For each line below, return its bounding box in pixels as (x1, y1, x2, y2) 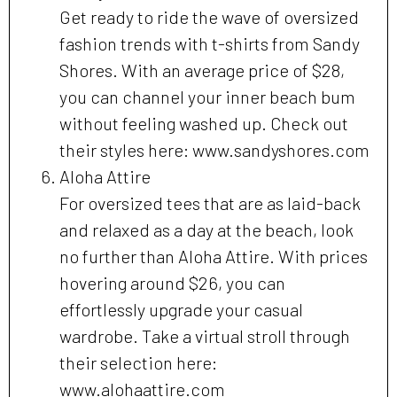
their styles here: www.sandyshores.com (59, 139, 370, 161)
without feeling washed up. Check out (59, 113, 348, 135)
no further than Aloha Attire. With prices (59, 245, 368, 268)
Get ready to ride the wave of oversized (59, 6, 359, 28)
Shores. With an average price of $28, (59, 59, 345, 82)
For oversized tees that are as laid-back (59, 192, 361, 214)
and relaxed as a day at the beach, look (59, 219, 354, 241)
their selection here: (59, 352, 217, 374)
